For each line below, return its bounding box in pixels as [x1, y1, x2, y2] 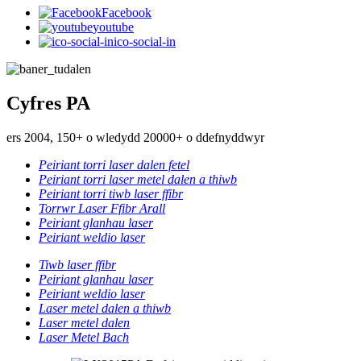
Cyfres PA [6, 92, 90, 114]
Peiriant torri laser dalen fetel [39, 157, 189, 172]
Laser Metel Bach [39, 330, 129, 344]
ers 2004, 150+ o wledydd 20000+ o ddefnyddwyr [6, 130, 264, 144]
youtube [93, 19, 134, 34]
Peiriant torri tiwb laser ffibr [39, 186, 183, 201]
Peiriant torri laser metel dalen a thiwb [39, 172, 237, 186]
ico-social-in [114, 34, 176, 48]
